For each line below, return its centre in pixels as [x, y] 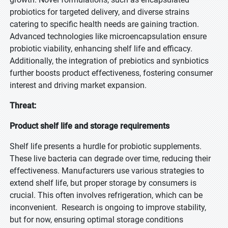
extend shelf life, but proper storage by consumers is [103, 183]
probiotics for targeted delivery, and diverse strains [99, 12]
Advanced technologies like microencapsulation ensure [108, 36]
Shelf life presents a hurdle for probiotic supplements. [106, 146]
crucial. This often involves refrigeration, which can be [106, 195]
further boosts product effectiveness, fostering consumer [111, 73]
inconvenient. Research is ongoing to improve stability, [108, 207]
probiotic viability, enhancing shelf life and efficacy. [101, 49]
